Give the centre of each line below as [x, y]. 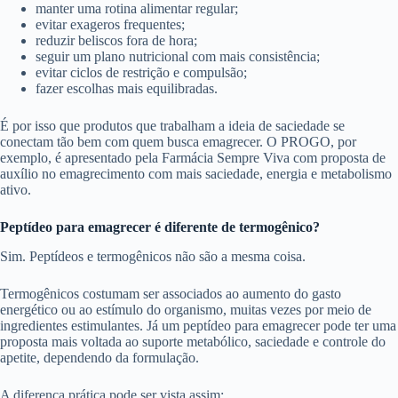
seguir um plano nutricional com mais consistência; [178, 57]
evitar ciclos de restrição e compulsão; [141, 73]
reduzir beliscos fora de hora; [116, 41]
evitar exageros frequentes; [110, 25]
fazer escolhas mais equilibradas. [127, 89]
